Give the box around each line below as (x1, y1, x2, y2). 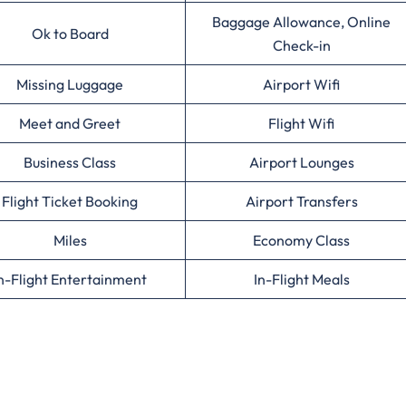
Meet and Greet (19, 113, 121, 132)
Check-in (272, 35, 331, 54)
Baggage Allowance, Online (212, 12, 391, 31)
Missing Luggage (16, 74, 123, 93)
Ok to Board (31, 24, 109, 43)
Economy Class (253, 230, 350, 249)
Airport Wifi (263, 74, 340, 93)
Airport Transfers (245, 191, 358, 210)
